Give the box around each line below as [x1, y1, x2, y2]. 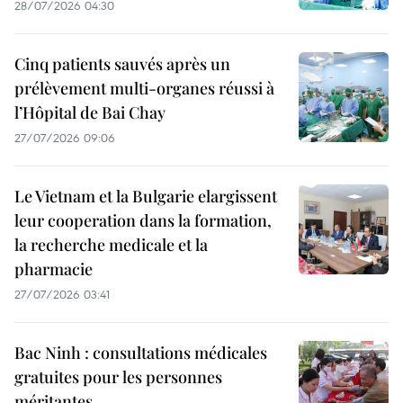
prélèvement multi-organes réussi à [14, 77, 274, 100]
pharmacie [14, 258, 93, 281]
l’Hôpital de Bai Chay [14, 102, 166, 124]
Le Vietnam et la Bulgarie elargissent [14, 185, 277, 208]
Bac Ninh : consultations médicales [14, 342, 267, 364]
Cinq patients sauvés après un [14, 53, 230, 76]
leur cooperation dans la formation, [14, 210, 272, 232]
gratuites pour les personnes [14, 366, 222, 389]
